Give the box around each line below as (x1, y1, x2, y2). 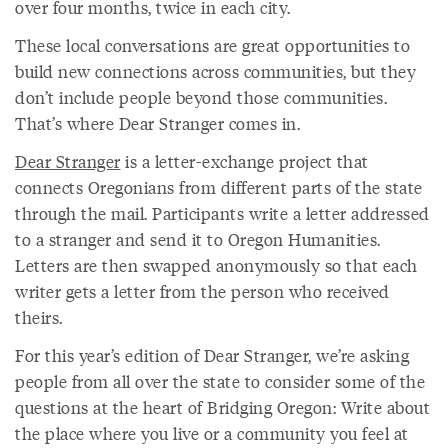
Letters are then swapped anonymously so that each (15, 253, 418, 277)
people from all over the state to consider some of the (15, 369, 425, 393)
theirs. (15, 305, 67, 329)
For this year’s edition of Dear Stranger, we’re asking (15, 343, 409, 367)
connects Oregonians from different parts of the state (15, 175, 423, 199)
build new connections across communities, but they (15, 59, 416, 83)
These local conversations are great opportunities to (15, 33, 410, 57)
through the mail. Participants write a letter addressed (15, 201, 430, 225)
